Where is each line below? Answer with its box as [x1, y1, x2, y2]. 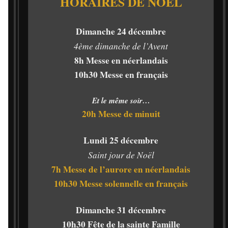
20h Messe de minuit [81, 107, 160, 121]
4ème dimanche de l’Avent [74, 40, 168, 52]
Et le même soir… [92, 95, 150, 106]
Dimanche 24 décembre [76, 25, 166, 38]
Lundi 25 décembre [83, 134, 158, 147]
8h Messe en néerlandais [74, 54, 168, 67]
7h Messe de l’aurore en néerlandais [51, 163, 190, 176]
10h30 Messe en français [74, 68, 168, 81]
